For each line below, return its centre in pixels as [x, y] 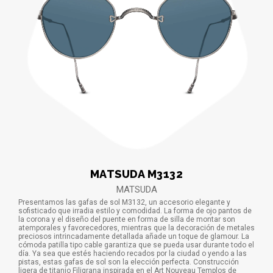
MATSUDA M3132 [136, 174]
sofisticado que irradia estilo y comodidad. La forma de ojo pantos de [135, 211]
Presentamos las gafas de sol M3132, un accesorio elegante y [124, 202]
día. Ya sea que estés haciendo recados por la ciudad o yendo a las [133, 253]
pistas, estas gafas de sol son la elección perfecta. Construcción [129, 262]
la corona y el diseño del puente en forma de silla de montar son [127, 219]
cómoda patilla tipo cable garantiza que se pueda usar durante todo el [136, 245]
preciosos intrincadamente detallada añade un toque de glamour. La [134, 236]
